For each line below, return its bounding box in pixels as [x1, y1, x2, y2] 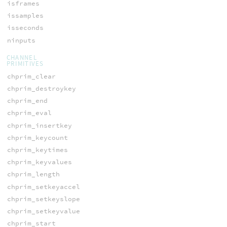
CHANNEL [6, 53, 37, 62]
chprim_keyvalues [7, 158, 72, 167]
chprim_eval [7, 108, 52, 118]
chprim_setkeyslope [7, 194, 80, 203]
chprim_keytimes [7, 145, 68, 154]
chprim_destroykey [7, 84, 76, 93]
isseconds [7, 23, 44, 32]
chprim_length [7, 170, 60, 179]
